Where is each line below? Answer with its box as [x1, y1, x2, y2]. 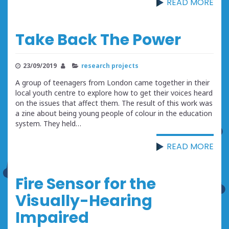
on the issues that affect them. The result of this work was [15, 98, 213, 108]
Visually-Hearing [15, 190, 152, 212]
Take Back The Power [15, 29, 181, 51]
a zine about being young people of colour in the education [15, 108, 212, 118]
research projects [81, 61, 139, 70]
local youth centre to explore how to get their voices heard [15, 87, 213, 98]
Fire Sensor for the [15, 173, 156, 195]
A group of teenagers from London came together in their [15, 77, 210, 87]
